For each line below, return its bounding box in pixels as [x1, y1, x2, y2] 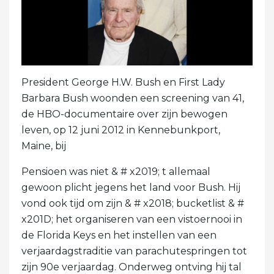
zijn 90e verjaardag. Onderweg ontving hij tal [21, 261, 242, 273]
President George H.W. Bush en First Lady [21, 76, 225, 88]
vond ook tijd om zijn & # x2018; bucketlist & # [21, 197, 244, 209]
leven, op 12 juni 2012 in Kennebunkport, [21, 124, 220, 136]
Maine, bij [21, 139, 66, 152]
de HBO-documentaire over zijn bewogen [21, 108, 228, 120]
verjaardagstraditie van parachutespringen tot [21, 245, 247, 257]
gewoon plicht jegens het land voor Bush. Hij [21, 181, 240, 193]
